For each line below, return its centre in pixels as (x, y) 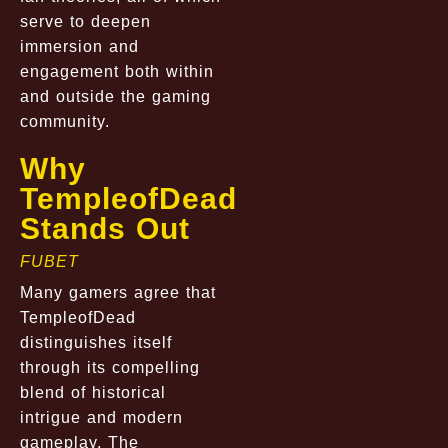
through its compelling (110, 367)
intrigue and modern (101, 417)
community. (65, 121)
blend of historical (93, 392)
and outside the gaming (115, 96)
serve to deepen (85, 21)
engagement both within (117, 71)
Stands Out (105, 228)
